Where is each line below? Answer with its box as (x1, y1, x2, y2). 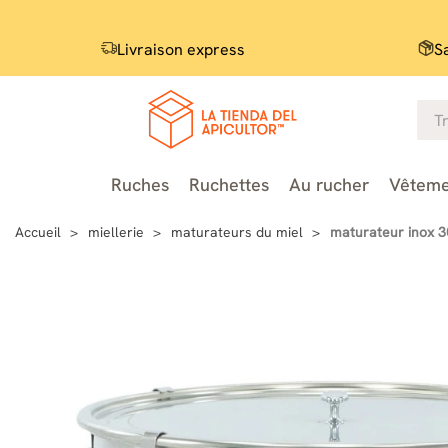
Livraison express (117, 39, 245, 60)
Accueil (15, 222, 61, 241)
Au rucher (288, 173, 369, 196)
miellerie (88, 222, 144, 241)
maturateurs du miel (171, 222, 303, 241)
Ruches (110, 173, 169, 196)
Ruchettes (188, 173, 269, 196)
